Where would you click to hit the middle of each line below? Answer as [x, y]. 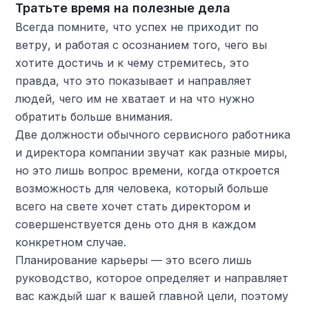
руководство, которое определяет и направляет [152, 278]
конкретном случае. [71, 242]
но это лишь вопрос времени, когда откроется [148, 170]
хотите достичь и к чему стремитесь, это [132, 62]
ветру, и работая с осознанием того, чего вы [141, 44]
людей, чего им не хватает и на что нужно [135, 98]
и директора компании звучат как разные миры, [152, 152]
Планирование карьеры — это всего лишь [134, 260]
